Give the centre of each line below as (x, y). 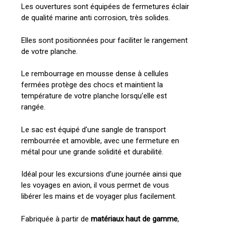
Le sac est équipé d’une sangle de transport (93, 129)
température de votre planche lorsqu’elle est (94, 96)
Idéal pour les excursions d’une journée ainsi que (101, 174)
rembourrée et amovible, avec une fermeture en (100, 140)
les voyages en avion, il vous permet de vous (95, 185)
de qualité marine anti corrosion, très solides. (95, 18)
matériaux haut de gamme (134, 219)
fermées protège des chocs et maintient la (92, 85)
